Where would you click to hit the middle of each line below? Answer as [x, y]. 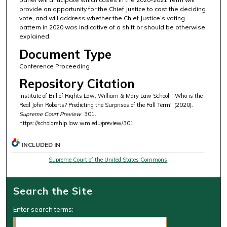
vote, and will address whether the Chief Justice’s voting [102, 18]
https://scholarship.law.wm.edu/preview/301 [76, 123]
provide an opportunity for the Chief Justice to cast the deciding [112, 9]
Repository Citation [77, 84]
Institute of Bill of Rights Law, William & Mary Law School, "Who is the [111, 96]
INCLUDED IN [41, 145]
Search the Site [53, 191]
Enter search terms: [44, 210]
